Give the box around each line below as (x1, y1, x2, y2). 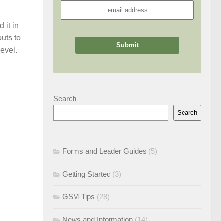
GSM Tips (62, 192, 95, 201)
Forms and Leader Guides (62, 147, 147, 155)
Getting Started (62, 170, 110, 178)
